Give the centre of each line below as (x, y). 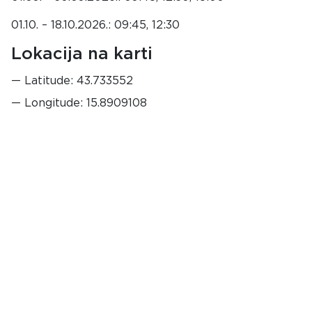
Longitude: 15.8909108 (86, 103)
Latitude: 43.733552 (79, 81)
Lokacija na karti (82, 54)
